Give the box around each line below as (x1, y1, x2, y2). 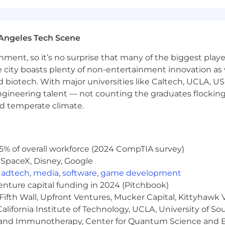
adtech (1, 168, 30, 178)
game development (100, 168, 181, 178)
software (62, 168, 97, 178)
